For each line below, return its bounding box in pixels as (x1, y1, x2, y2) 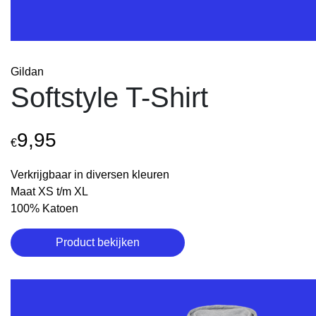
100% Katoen (11, 202, 78, 214)
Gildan (11, 66, 44, 78)
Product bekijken (56, 236, 140, 248)
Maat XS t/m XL (11, 186, 88, 197)
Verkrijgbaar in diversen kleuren (11, 169, 169, 181)
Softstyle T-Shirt (11, 82, 208, 113)
